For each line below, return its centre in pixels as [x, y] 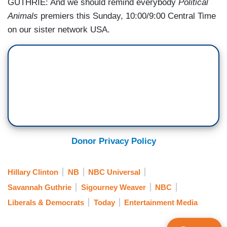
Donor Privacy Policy [113, 141]
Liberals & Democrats [46, 203]
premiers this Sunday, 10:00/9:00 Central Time [127, 16]
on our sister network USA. [59, 30]
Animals [23, 16]
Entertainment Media [161, 203]
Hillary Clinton [33, 172]
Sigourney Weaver [113, 187]
